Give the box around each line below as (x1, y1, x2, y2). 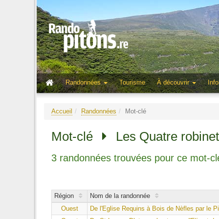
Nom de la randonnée (90, 192, 150, 199)
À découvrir (157, 79, 192, 86)
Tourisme (119, 79, 146, 86)
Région (54, 192, 74, 199)
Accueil (51, 108, 72, 115)
